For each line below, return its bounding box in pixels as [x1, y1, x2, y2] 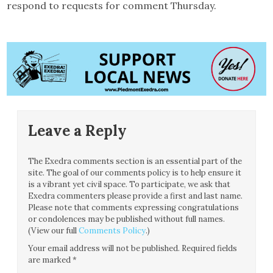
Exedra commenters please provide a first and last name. [28, 190, 243, 201]
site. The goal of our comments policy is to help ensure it [28, 167, 242, 178]
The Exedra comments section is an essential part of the [28, 155, 243, 166]
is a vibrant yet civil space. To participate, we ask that [28, 179, 231, 190]
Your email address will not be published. [28, 243, 180, 253]
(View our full [28, 225, 79, 236]
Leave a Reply [28, 121, 127, 140]
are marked [28, 254, 73, 265]
